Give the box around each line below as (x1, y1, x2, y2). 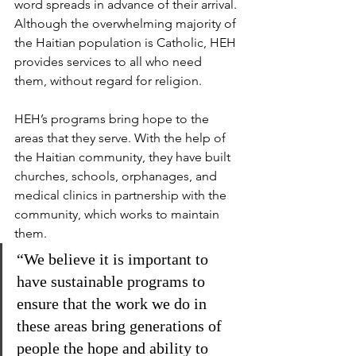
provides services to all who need (14, 54, 205, 69)
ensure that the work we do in (17, 295, 211, 312)
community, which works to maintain (14, 207, 222, 222)
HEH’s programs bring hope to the (14, 111, 212, 126)
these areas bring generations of (17, 317, 226, 335)
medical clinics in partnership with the (14, 188, 230, 203)
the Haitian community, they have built (14, 149, 234, 164)
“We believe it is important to (17, 250, 212, 268)
